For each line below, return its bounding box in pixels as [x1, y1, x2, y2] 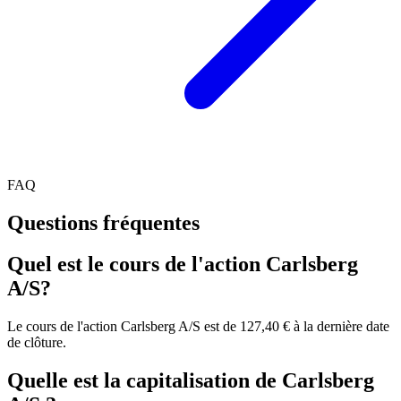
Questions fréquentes [7, 210, 200, 235]
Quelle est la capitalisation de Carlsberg [7, 369, 374, 393]
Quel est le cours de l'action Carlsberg [7, 252, 358, 277]
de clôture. [7, 335, 66, 351]
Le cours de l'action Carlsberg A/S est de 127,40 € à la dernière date [7, 319, 389, 335]
